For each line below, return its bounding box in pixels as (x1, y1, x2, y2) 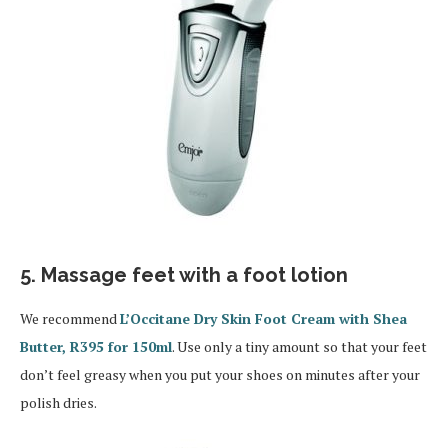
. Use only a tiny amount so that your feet (172, 337, 427, 357)
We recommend (20, 309, 120, 329)
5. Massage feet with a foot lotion (20, 263, 348, 288)
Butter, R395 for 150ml (20, 337, 172, 357)
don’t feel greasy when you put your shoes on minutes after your (20, 365, 420, 385)
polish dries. (20, 393, 97, 413)
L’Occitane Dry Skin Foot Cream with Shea (120, 309, 407, 329)
